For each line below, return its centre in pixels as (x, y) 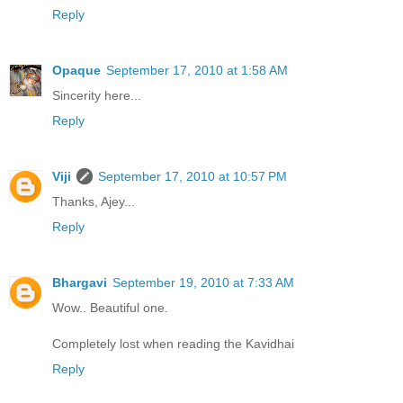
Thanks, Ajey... (94, 202)
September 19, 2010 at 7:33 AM (203, 283)
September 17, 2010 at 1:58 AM (197, 71)
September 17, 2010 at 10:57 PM (193, 177)
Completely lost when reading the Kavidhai (173, 344)
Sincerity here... (97, 96)
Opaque (76, 71)
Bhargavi (80, 283)
